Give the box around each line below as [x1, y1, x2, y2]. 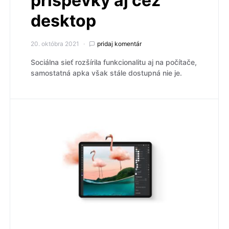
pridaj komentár [97, 39, 142, 48]
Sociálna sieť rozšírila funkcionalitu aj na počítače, [31, 57, 197, 66]
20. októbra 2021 [31, 39, 79, 48]
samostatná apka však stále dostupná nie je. [31, 68, 182, 77]
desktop [31, 10, 96, 31]
